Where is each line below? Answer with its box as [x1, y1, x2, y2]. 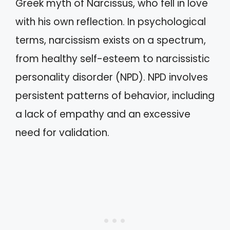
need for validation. [15, 125, 109, 140]
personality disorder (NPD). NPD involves [15, 70, 208, 84]
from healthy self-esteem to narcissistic [15, 51, 210, 66]
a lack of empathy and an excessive [15, 107, 190, 121]
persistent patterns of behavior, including [15, 88, 215, 103]
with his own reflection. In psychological [15, 14, 206, 29]
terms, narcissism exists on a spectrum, [15, 33, 206, 47]
